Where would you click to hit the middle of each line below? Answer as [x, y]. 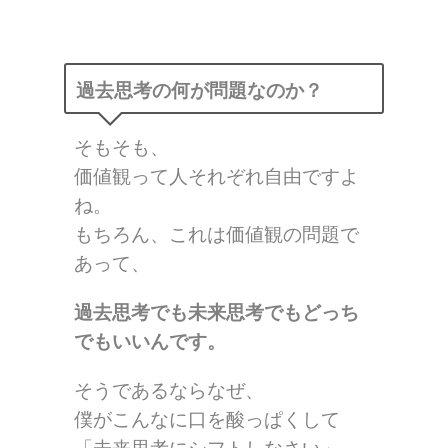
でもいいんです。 [150, 342]
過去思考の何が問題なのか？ [199, 91]
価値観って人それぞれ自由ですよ [216, 177]
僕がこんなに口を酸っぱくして [207, 420]
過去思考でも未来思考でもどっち [216, 313]
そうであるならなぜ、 [169, 391]
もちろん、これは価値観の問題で [216, 235]
